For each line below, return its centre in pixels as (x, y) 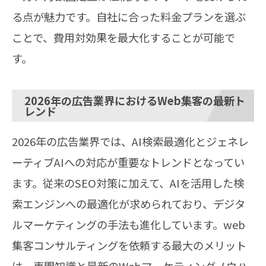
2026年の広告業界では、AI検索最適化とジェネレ (130, 142)
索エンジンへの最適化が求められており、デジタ (129, 204)
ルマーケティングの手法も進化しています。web (129, 225)
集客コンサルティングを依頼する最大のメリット (129, 246)
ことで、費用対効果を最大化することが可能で (123, 38)
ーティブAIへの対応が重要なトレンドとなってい (128, 162)
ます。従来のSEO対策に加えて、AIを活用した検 (128, 183)
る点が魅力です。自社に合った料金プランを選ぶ (129, 17)
